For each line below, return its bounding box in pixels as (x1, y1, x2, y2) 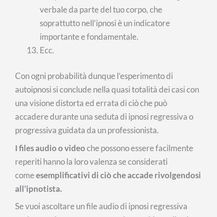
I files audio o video (15, 142, 86, 153)
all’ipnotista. (15, 183, 62, 194)
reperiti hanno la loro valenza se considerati (15, 156, 168, 167)
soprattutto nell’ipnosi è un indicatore (40, 17, 170, 28)
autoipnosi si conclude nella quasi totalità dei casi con (15, 84, 200, 95)
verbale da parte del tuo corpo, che (40, 4, 163, 15)
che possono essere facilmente (85, 142, 194, 153)
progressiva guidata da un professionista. (15, 125, 159, 136)
